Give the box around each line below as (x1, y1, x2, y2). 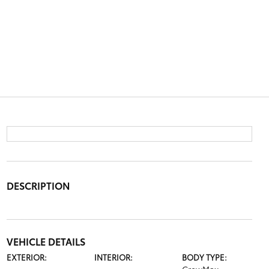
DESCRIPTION (6, 178, 70, 192)
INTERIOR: (94, 252, 133, 262)
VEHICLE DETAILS (6, 234, 85, 248)
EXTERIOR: (6, 252, 47, 262)
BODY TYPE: (182, 252, 228, 262)
